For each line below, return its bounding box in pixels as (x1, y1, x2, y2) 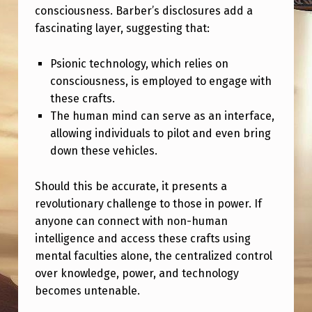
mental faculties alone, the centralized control (34, 249, 272, 263)
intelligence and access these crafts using (34, 232, 251, 245)
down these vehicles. (49, 144, 157, 158)
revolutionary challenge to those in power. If (34, 197, 262, 210)
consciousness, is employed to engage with (49, 75, 272, 88)
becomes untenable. (34, 284, 140, 297)
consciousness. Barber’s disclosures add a (34, 4, 253, 18)
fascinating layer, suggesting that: (34, 22, 210, 36)
